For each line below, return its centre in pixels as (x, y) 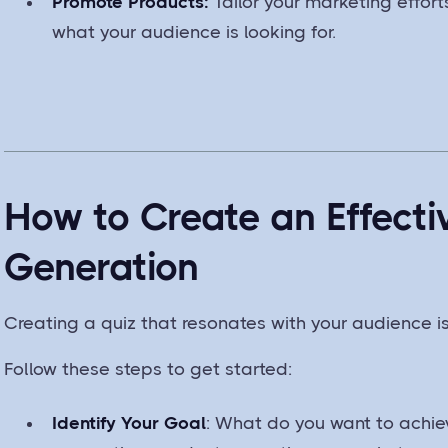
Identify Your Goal (129, 422)
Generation (102, 266)
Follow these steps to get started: (148, 368)
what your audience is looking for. (194, 31)
